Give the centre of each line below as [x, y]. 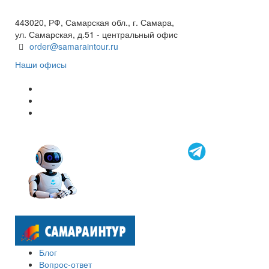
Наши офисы [41, 64]
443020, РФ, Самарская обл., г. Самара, [95, 22]
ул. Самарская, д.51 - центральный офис [96, 34]
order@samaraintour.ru [74, 46]
